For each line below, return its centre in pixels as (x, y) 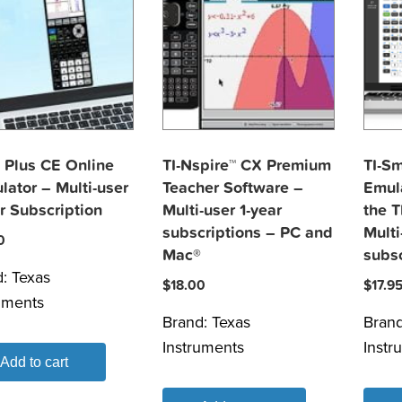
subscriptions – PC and (248, 233)
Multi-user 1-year (223, 211)
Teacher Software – (233, 188)
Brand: (188, 323)
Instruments (204, 348)
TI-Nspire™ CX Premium (247, 166)
